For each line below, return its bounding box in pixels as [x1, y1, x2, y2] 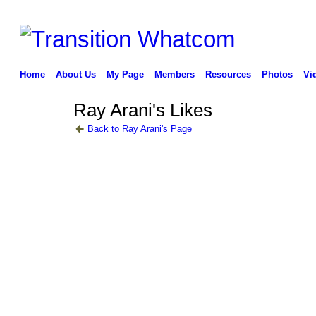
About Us [55, 68, 96, 80]
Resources [205, 68, 251, 80]
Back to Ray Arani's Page [87, 123, 192, 134]
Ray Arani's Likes [73, 99, 212, 121]
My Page [106, 68, 144, 80]
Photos [261, 68, 293, 80]
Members [154, 68, 195, 80]
